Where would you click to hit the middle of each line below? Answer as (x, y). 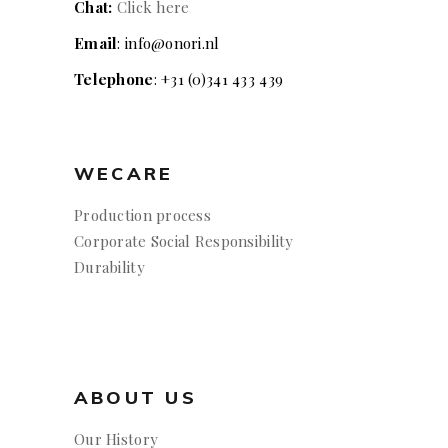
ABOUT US (135, 397)
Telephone (114, 78)
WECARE (124, 173)
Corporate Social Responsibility (184, 240)
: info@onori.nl (168, 42)
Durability (109, 266)
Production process (143, 214)
